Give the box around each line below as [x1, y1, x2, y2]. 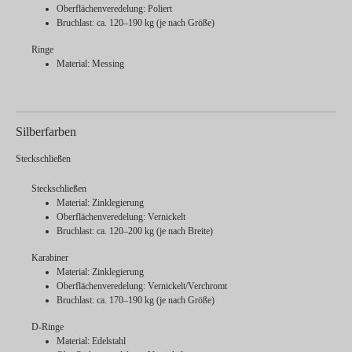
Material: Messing [57, 58, 124, 70]
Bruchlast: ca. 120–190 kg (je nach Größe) [57, 17, 214, 29]
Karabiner [31, 252, 68, 264]
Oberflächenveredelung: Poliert [57, 3, 172, 15]
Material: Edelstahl [57, 335, 126, 347]
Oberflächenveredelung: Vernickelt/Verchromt [57, 280, 227, 292]
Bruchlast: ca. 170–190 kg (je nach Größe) [57, 295, 214, 306]
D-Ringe [31, 321, 64, 333]
